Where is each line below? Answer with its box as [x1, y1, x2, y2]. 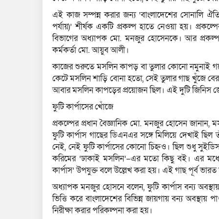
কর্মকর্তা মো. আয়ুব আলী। [52, 44, 129, 56]
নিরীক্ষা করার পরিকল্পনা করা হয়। [52, 205, 153, 217]
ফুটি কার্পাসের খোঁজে [52, 101, 113, 113]
